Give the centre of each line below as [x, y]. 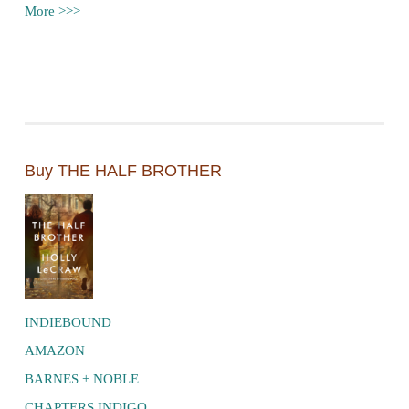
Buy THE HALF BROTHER [123, 170]
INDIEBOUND [68, 322]
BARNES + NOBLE [82, 378]
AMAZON [55, 350]
